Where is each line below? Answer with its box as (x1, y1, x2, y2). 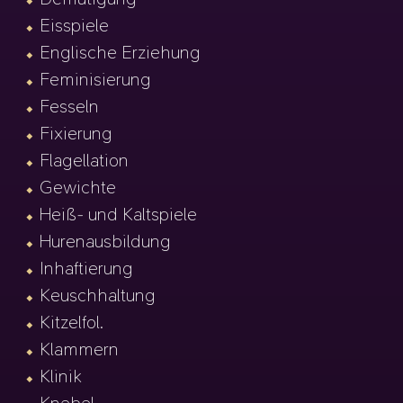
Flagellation (40, 148, 130, 173)
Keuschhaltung (40, 283, 157, 308)
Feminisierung (40, 67, 152, 92)
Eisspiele (40, 13, 110, 38)
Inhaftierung (40, 256, 134, 281)
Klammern (40, 337, 120, 362)
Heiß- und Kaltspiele (40, 202, 198, 227)
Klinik (40, 364, 83, 389)
